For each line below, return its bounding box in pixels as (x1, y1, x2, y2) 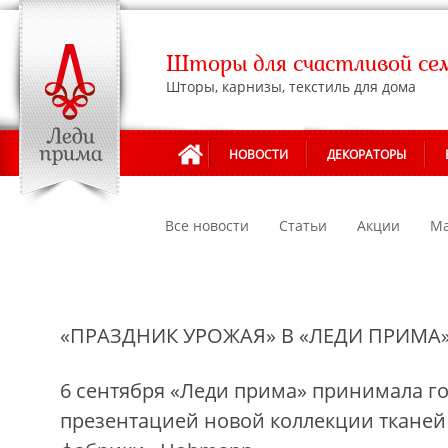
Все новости (165, 216, 249, 235)
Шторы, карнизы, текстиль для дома (166, 77, 416, 96)
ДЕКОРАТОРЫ (327, 146, 406, 163)
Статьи (279, 216, 327, 235)
